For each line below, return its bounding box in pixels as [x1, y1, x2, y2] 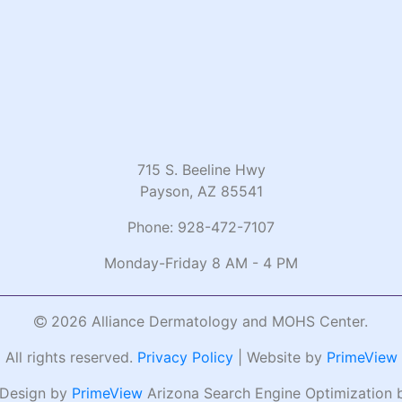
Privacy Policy [136, 347, 233, 366]
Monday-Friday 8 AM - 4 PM [104, 253, 298, 272]
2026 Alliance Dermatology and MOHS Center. [47, 311, 368, 330]
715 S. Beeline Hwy [136, 160, 266, 179]
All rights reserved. [4, 347, 137, 366]
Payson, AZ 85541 [139, 181, 263, 200]
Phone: [127, 217, 178, 236]
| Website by [232, 347, 327, 366]
